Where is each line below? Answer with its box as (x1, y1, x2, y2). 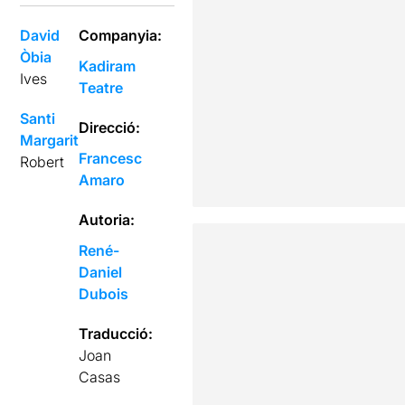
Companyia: (79, 26, 163, 44)
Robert (20, 153, 65, 171)
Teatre (79, 79, 124, 97)
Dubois (79, 285, 129, 303)
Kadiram (79, 57, 137, 75)
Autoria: (79, 211, 136, 229)
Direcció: (79, 118, 141, 137)
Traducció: (79, 325, 154, 343)
